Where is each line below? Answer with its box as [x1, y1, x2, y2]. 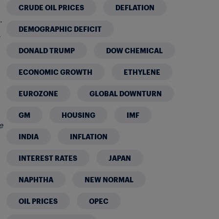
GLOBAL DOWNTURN [89, 88, 162, 98]
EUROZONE [19, 88, 59, 98]
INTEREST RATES [19, 153, 78, 162]
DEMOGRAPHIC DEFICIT [19, 24, 102, 33]
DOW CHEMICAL [106, 45, 163, 55]
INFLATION [70, 131, 108, 141]
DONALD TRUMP [19, 45, 75, 55]
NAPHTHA [19, 175, 54, 184]
